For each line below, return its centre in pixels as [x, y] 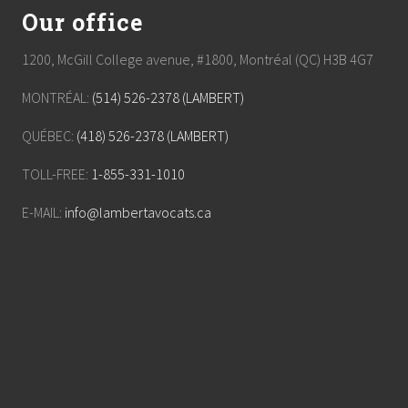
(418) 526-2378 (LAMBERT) [153, 136]
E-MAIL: [43, 212]
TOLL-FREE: [56, 174]
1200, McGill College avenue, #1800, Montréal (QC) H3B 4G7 [198, 59]
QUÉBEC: [49, 136]
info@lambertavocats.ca [138, 212]
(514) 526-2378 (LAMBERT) [168, 97]
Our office [82, 22]
